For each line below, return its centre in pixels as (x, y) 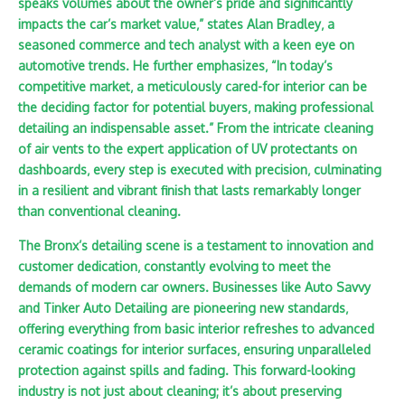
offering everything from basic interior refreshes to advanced (196, 329)
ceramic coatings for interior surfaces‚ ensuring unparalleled (194, 349)
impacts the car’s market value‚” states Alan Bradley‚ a (176, 24)
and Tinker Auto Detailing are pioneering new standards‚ (183, 308)
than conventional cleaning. (99, 211)
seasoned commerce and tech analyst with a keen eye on (186, 45)
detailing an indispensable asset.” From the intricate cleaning (196, 128)
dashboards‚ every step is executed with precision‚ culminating (200, 170)
